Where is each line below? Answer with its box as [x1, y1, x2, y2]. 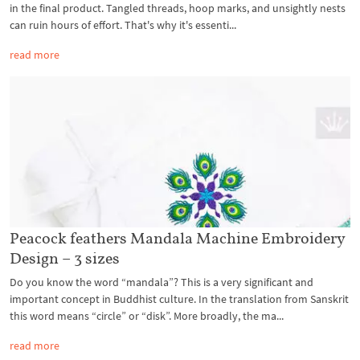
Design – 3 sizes [10, 248, 120, 268]
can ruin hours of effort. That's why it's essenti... [10, 17, 236, 32]
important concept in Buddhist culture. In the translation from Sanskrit [10, 292, 349, 307]
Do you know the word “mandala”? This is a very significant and [10, 275, 313, 290]
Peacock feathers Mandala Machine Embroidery [10, 228, 346, 248]
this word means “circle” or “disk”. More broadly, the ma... [10, 309, 284, 324]
